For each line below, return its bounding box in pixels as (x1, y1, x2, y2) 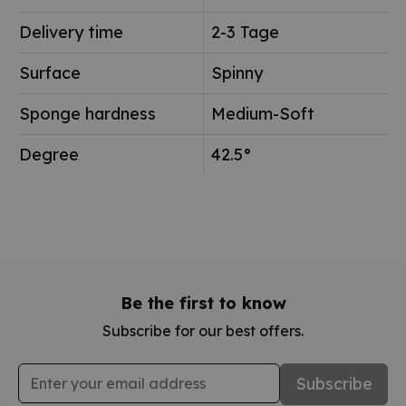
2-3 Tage (211, 21, 279, 43)
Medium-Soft (211, 102, 314, 124)
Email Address (17, 363, 117, 382)
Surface (19, 62, 81, 83)
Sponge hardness (19, 102, 156, 124)
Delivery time (19, 21, 123, 43)
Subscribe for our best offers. (102, 321, 304, 340)
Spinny (211, 62, 263, 83)
